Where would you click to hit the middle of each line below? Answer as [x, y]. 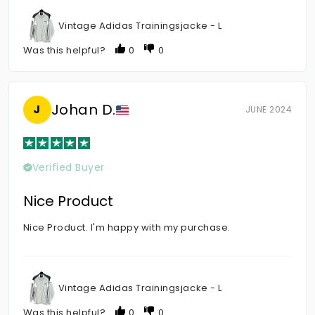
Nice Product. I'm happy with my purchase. [127, 228]
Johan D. [83, 109]
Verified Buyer [68, 168]
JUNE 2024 [269, 110]
